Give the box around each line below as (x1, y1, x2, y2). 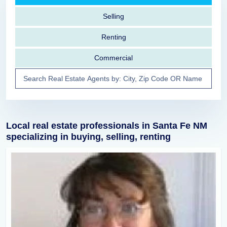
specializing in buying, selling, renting (6, 132, 171, 142)
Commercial (94, 54, 133, 62)
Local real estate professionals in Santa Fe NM (6, 121, 207, 131)
